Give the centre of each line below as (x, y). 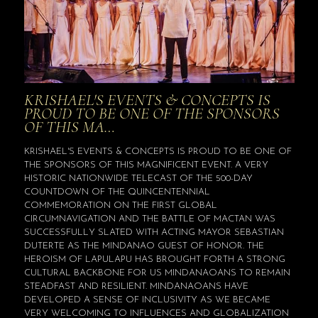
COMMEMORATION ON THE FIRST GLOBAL (120, 205)
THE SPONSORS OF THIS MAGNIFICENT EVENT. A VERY (146, 165)
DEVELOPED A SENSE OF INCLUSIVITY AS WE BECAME (147, 300)
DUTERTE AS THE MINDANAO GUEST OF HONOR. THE (144, 246)
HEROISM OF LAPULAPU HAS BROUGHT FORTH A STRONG (154, 259)
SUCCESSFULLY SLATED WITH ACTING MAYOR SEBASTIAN (154, 232)
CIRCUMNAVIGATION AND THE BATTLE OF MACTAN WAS (149, 219)
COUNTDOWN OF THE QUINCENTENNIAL (117, 192)
